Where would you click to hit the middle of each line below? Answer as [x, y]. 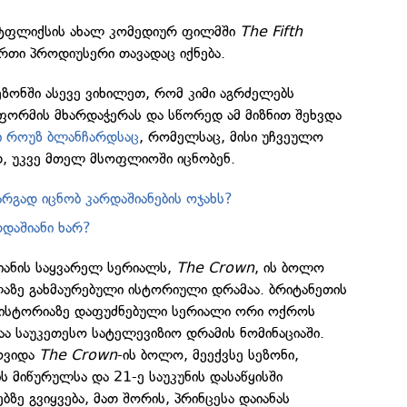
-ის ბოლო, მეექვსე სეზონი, [208, 355]
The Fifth [272, 31]
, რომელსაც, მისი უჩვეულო [232, 137]
